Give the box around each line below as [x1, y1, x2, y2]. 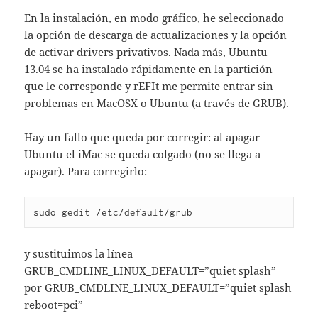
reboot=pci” [24, 297, 84, 312]
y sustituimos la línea [24, 246, 133, 261]
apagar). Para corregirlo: [24, 164, 148, 179]
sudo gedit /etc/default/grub [33, 207, 193, 219]
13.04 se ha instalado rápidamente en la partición [24, 62, 273, 77]
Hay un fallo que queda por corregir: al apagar [24, 130, 261, 145]
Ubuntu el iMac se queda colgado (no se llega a [24, 147, 261, 162]
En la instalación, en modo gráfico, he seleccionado [24, 11, 285, 26]
